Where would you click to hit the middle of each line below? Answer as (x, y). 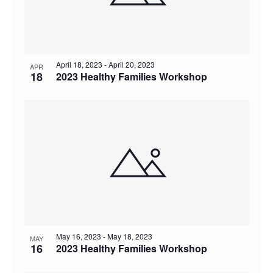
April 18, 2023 (79, 65)
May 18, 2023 (129, 236)
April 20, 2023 (131, 65)
